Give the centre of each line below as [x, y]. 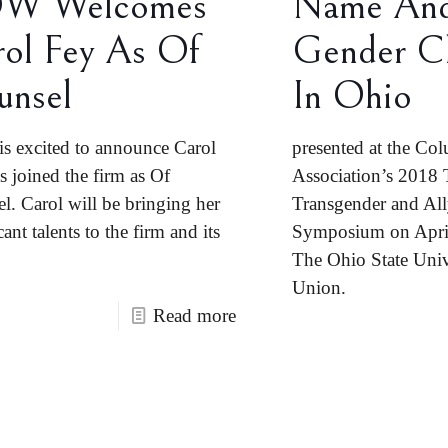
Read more [195, 315]
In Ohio [351, 96]
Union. [323, 287]
